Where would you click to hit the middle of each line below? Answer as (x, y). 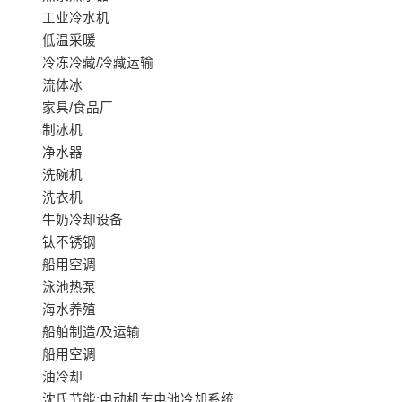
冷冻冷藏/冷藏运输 (97, 63)
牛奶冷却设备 (82, 220)
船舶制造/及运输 (91, 332)
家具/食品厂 (77, 108)
